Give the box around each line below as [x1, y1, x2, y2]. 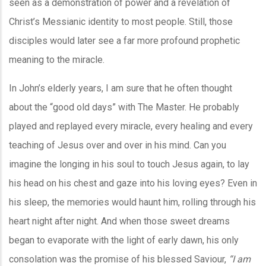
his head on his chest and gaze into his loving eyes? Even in [9, 177, 257, 189]
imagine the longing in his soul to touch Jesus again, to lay [9, 158, 249, 170]
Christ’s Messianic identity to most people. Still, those [9, 15, 233, 27]
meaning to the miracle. [9, 53, 104, 65]
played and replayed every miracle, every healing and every [9, 120, 253, 132]
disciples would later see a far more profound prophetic [9, 34, 240, 46]
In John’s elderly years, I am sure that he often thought [9, 82, 232, 94]
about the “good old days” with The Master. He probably [9, 101, 239, 113]
